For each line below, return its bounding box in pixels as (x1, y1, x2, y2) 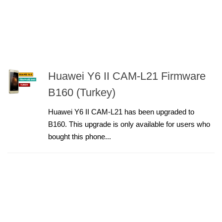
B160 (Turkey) (48, 86, 115, 99)
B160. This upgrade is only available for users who (48, 120, 210, 128)
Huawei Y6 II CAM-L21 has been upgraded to (48, 108, 194, 116)
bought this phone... (48, 132, 111, 141)
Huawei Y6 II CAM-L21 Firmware (48, 70, 206, 82)
